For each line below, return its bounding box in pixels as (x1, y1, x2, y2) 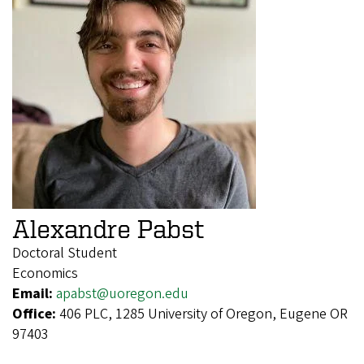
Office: (12, 303, 59, 324)
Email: (12, 283, 56, 304)
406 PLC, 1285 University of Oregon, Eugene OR (59, 303, 348, 324)
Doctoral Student (12, 242, 117, 263)
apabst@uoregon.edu (56, 283, 188, 304)
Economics (12, 262, 78, 284)
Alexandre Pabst (12, 214, 204, 242)
